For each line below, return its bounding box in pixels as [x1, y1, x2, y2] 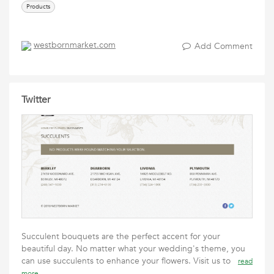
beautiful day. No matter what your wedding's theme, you [21, 243, 245, 254]
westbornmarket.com [34, 39, 116, 51]
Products [26, 2, 50, 11]
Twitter [21, 93, 50, 106]
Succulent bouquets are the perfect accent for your [21, 231, 220, 242]
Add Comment [194, 40, 253, 52]
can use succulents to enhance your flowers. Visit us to [21, 255, 238, 267]
